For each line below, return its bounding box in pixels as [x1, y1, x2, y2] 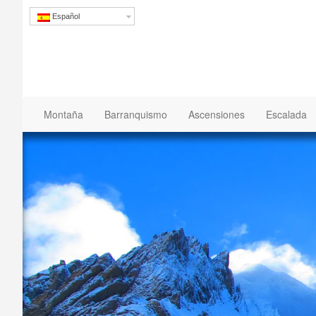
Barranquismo [104, 107, 167, 121]
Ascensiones [188, 107, 245, 121]
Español [50, 12, 80, 20]
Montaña [44, 107, 83, 121]
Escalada [266, 107, 307, 121]
